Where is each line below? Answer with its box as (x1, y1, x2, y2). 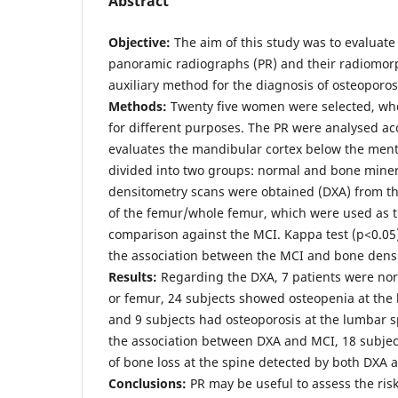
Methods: (108, 97, 167, 115)
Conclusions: (108, 374, 187, 392)
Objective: (108, 33, 171, 51)
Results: (108, 267, 157, 285)
